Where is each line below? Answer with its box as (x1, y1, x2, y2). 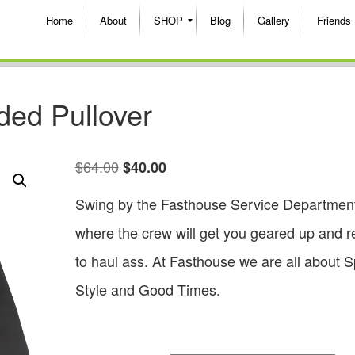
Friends (317, 13, 351, 28)
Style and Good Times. (74, 278, 220, 300)
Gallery (258, 13, 290, 28)
